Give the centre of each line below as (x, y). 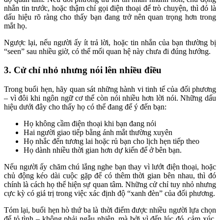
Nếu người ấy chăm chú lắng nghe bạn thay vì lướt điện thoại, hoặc (110, 167)
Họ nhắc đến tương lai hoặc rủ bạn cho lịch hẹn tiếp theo (111, 141)
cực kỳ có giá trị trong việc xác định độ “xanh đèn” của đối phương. (110, 193)
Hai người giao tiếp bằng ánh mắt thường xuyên (98, 132)
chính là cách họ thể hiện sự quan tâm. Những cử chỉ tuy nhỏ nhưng (110, 184)
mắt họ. (15, 26)
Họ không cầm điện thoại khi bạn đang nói (90, 124)
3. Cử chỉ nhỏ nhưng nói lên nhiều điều (83, 70)
